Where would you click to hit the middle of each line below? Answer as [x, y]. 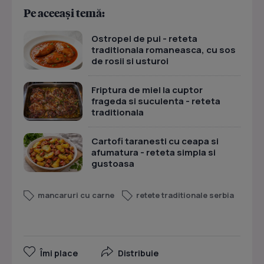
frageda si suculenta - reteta [156, 101]
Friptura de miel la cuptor [147, 90]
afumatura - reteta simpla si [154, 152]
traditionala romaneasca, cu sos [164, 50]
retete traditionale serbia [185, 195]
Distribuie [138, 253]
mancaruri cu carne [76, 195]
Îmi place [59, 253]
